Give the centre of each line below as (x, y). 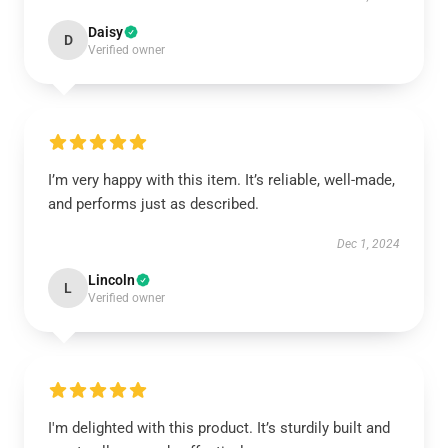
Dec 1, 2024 (368, 244)
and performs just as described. (153, 204)
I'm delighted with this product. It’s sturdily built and (219, 428)
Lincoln (111, 280)
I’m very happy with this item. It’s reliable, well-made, (221, 180)
